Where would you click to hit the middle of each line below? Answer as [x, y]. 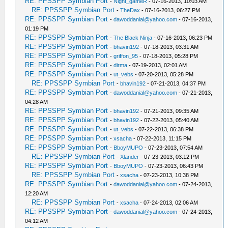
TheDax [130, 10]
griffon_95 [126, 56]
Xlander [130, 157]
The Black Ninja [133, 38]
